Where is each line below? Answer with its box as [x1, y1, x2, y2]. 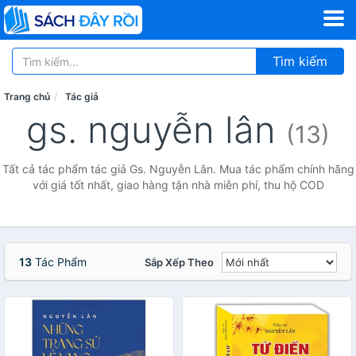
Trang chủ [4, 91, 50, 103]
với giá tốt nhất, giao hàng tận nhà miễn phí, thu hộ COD [32, 178, 324, 192]
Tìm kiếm [273, 53, 327, 69]
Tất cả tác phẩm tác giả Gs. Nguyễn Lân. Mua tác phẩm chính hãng [2, 162, 354, 176]
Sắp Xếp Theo [145, 256, 214, 269]
